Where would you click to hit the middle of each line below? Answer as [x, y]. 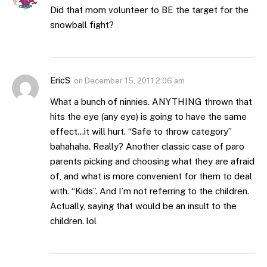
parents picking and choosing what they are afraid [152, 162]
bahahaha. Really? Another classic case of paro [147, 147]
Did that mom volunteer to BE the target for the [149, 10]
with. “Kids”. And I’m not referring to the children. [150, 191]
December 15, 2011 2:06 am [135, 81]
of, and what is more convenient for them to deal [151, 176]
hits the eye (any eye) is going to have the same [148, 117]
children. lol [73, 221]
